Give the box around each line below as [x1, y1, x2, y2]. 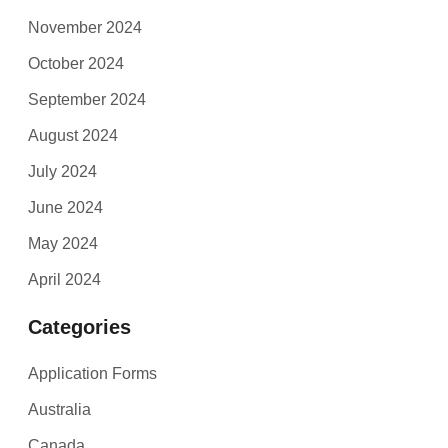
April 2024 [28, 270, 102, 288]
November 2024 [28, 18, 143, 36]
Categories [28, 315, 132, 338]
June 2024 [28, 198, 104, 216]
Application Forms [28, 364, 158, 382]
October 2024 [28, 54, 125, 72]
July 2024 [28, 162, 98, 180]
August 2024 [28, 126, 119, 144]
